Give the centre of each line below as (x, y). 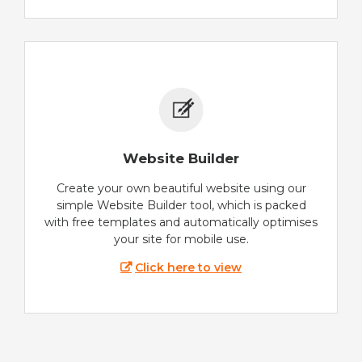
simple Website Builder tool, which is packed (181, 206)
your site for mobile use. (181, 240)
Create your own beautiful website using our (181, 189)
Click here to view (189, 268)
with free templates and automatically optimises (181, 223)
